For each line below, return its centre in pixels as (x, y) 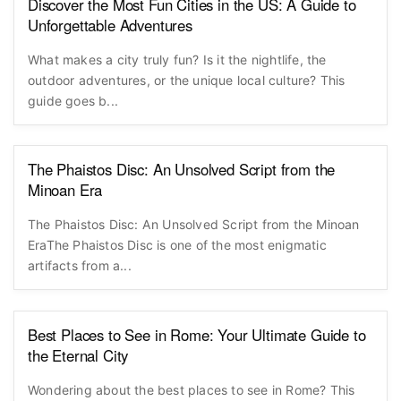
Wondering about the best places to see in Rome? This (192, 389)
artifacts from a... (80, 266)
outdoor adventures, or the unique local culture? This (187, 80)
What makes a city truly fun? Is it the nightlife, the (177, 59)
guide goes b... (73, 100)
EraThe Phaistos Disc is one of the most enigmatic (177, 245)
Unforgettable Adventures (110, 25)
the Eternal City (78, 355)
